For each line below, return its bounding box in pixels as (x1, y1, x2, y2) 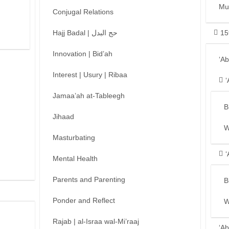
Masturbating (53, 133, 95, 142)
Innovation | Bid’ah (53, 50, 112, 58)
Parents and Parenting (53, 175, 125, 184)
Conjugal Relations (53, 8, 113, 16)
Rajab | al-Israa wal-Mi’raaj (53, 217, 139, 226)
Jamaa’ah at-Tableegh (53, 91, 125, 100)
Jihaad (53, 112, 74, 121)
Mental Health (53, 154, 98, 163)
